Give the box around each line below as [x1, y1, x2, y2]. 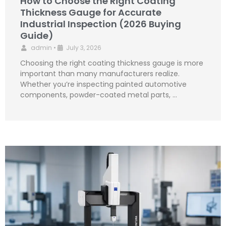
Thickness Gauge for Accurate [20, 6, 161, 19]
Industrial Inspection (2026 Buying [20, 18, 181, 31]
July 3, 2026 [66, 43, 101, 52]
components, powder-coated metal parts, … [20, 90, 177, 100]
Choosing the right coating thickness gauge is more [20, 58, 203, 69]
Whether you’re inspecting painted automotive [20, 79, 187, 90]
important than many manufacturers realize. [20, 69, 180, 79]
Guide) [20, 29, 53, 42]
